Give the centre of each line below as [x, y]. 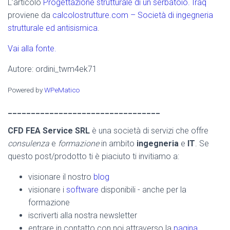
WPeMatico [62, 90]
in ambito [118, 143]
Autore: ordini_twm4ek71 [52, 69]
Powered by [26, 90]
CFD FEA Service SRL [49, 131]
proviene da [30, 15]
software [82, 190]
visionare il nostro [61, 177]
